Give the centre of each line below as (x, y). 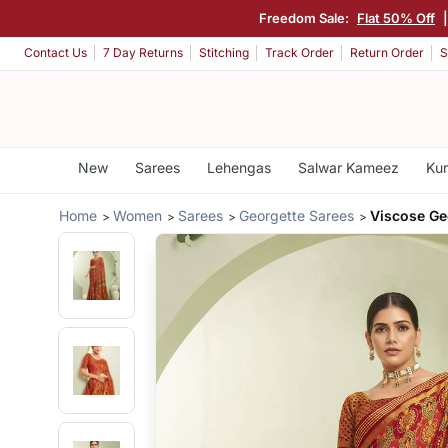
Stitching (224, 53)
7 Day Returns (143, 53)
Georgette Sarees (297, 215)
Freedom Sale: (305, 17)
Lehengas (238, 167)
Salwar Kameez (348, 167)
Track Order (299, 53)
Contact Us (55, 53)
